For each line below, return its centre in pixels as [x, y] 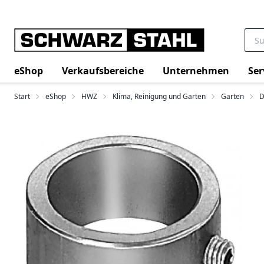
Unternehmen [196, 70]
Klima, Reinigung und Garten [159, 96]
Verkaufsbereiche [103, 70]
